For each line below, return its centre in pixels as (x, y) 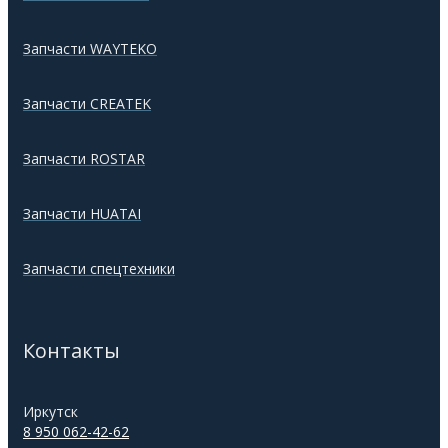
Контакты (71, 351)
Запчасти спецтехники (99, 269)
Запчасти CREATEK (87, 104)
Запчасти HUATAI (82, 214)
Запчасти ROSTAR (84, 159)
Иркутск (50, 412)
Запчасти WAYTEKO (90, 49)
